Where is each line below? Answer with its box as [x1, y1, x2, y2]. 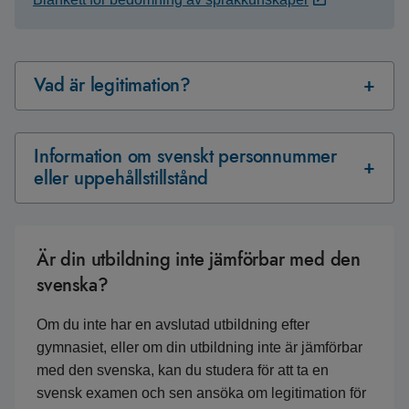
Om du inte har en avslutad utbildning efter [37, 317, 309, 332]
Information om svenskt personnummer [34, 143, 337, 170]
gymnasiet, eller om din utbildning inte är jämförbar [37, 340, 362, 355]
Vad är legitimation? [34, 72, 191, 99]
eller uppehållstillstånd [34, 165, 209, 192]
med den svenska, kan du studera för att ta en [37, 362, 329, 378]
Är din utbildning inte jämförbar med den [37, 246, 361, 273]
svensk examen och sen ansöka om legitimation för [37, 385, 366, 401]
